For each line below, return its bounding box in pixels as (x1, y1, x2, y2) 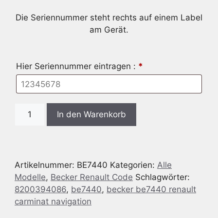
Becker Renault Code (51, 172, 133, 182)
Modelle (15, 172, 46, 182)
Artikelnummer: (15, 160, 77, 170)
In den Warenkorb (56, 109, 126, 119)
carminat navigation (15, 197, 91, 206)
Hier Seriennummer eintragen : (16, 61, 138, 71)
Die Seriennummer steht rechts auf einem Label (16, 12, 202, 22)
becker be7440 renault (107, 184, 196, 194)
